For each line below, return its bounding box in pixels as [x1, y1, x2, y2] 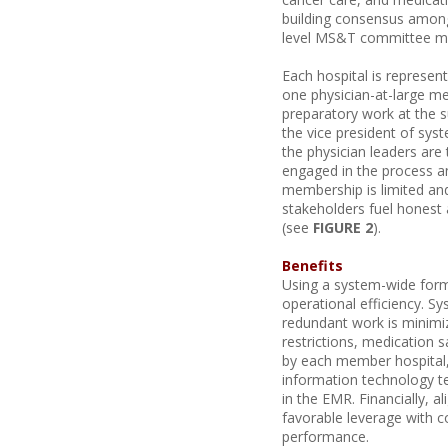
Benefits [282, 256, 343, 275]
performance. [282, 427, 369, 446]
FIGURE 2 [313, 218, 373, 237]
